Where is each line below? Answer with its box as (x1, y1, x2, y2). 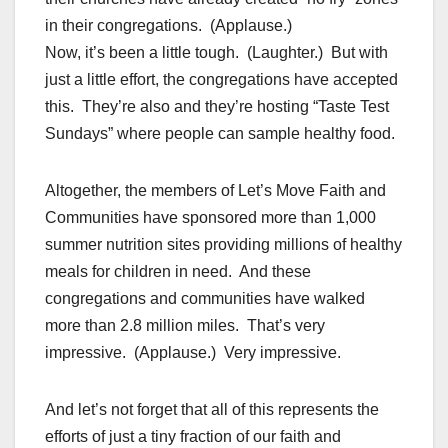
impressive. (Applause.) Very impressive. (45, 344, 341, 362)
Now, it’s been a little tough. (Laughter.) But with (45, 44, 388, 62)
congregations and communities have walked (45, 290, 365, 308)
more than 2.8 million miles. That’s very (45, 317, 325, 335)
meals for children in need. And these (45, 263, 311, 281)
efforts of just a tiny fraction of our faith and (45, 428, 341, 446)
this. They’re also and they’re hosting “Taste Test (45, 98, 389, 116)
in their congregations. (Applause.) (45, 17, 292, 35)
